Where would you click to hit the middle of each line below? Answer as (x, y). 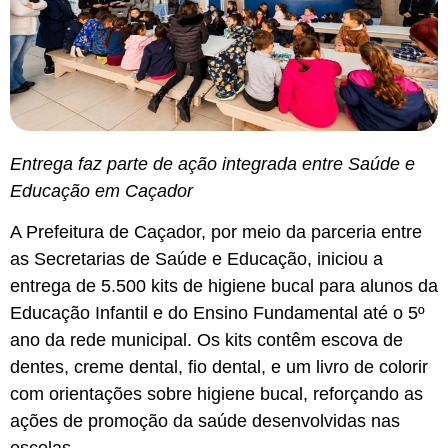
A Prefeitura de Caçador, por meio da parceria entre (216, 232)
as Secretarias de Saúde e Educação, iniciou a (196, 259)
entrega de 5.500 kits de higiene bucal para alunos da (224, 286)
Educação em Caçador (101, 190)
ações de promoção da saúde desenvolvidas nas (205, 421)
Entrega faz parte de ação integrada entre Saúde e (212, 163)
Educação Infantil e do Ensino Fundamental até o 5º (217, 313)
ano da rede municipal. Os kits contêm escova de (206, 340)
